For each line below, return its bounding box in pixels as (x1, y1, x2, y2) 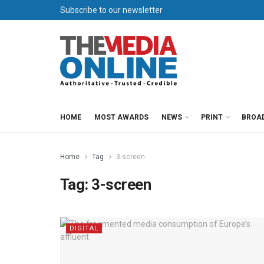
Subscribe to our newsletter (60, 5, 163, 15)
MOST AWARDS (94, 113, 148, 121)
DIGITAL (70, 225, 98, 232)
